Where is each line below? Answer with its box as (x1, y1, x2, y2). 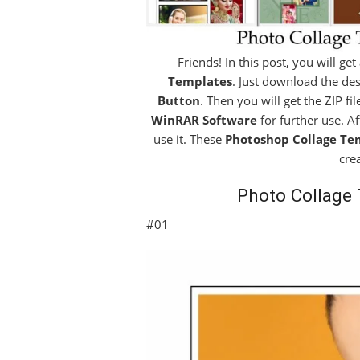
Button (157, 92, 200, 108)
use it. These (153, 130, 225, 147)
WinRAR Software (151, 111, 257, 128)
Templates (167, 72, 232, 89)
